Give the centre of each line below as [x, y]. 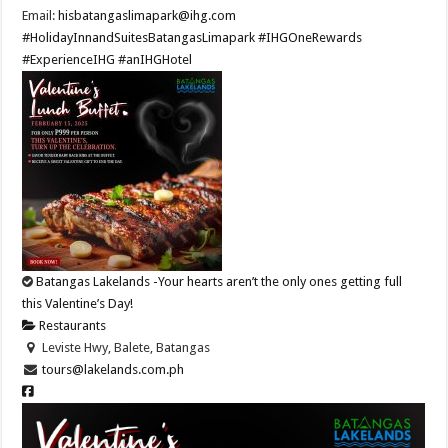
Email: [40, 16]
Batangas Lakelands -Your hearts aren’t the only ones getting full [219, 282]
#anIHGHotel [155, 60]
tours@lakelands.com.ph [112, 370]
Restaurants [71, 326]
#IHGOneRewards [310, 38]
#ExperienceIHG [69, 60]
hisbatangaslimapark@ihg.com [147, 16]
